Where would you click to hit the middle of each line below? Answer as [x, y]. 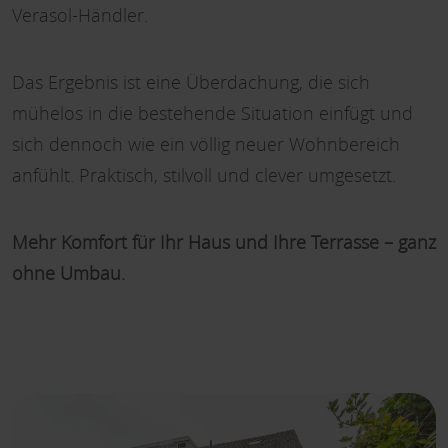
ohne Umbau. [68, 273]
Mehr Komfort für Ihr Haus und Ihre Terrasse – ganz [224, 242]
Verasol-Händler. [80, 15]
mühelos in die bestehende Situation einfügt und [212, 113]
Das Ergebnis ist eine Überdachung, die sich [191, 82]
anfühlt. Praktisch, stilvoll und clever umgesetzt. [204, 175]
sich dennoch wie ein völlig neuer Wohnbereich [206, 144]
